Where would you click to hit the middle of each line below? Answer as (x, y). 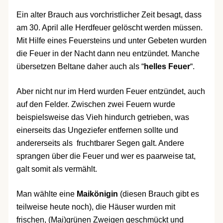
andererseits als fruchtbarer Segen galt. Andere (100, 143)
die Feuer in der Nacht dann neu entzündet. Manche (108, 54)
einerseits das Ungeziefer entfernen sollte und (97, 130)
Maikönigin (97, 194)
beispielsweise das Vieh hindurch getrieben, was (103, 117)
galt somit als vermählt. (56, 169)
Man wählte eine (46, 194)
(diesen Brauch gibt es (158, 194)
